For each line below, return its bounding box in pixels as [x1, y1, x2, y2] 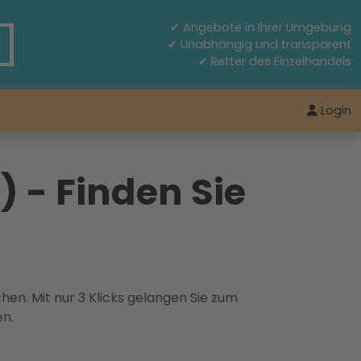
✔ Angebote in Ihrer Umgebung [170, 19, 351, 35]
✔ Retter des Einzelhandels [198, 53, 351, 69]
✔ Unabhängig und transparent [168, 36, 351, 52]
